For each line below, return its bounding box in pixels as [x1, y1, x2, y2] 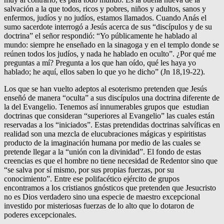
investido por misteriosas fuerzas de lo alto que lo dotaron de [4, 201, 194, 210]
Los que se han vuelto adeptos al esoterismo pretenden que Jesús [4, 84, 207, 93]
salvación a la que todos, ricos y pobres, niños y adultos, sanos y [4, 4, 206, 13]
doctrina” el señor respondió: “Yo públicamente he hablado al [4, 31, 197, 40]
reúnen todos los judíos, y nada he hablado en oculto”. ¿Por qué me [4, 49, 216, 58]
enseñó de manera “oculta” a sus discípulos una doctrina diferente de [4, 93, 219, 102]
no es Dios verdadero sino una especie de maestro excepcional [4, 192, 200, 201]
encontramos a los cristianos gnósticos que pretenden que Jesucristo [4, 183, 216, 192]
